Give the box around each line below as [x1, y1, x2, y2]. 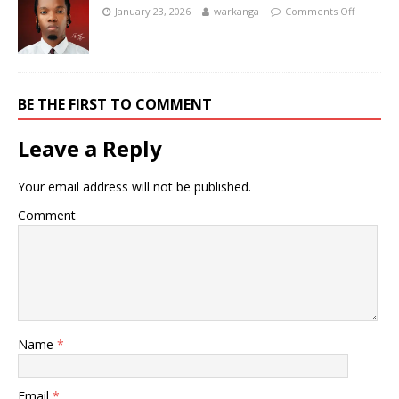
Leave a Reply [18, 134, 162, 163]
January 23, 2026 [115, 4, 191, 18]
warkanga [214, 4, 259, 18]
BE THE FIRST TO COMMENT [18, 94, 212, 114]
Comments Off [285, 4, 354, 18]
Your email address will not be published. [18, 178, 251, 195]
